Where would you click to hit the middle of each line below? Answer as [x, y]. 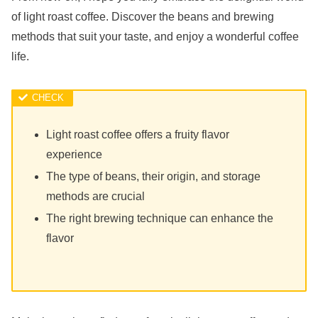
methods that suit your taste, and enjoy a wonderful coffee [155, 37]
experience [75, 154]
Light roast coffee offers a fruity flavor [138, 134]
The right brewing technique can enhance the [160, 219]
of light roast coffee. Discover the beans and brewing [143, 17]
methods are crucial [96, 196]
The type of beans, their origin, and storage [154, 176]
